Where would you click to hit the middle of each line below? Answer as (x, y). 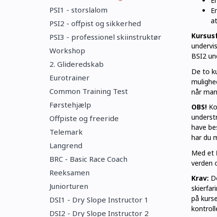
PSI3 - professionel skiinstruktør (105, 37)
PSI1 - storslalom (78, 10)
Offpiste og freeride (84, 118)
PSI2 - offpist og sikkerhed (95, 23)
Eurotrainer (70, 77)
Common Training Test (89, 91)
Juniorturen (69, 186)
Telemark (66, 132)
